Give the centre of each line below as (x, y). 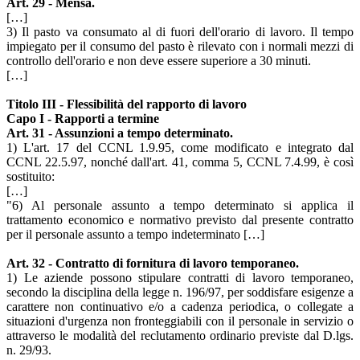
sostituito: (31, 176)
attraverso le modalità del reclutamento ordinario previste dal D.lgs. (180, 335)
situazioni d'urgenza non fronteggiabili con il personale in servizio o (180, 321)
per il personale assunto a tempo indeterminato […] (135, 234)
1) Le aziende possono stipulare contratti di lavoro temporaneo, (180, 277)
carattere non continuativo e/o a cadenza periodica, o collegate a (180, 306)
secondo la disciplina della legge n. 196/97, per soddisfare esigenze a (180, 292)
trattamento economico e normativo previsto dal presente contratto (180, 219)
